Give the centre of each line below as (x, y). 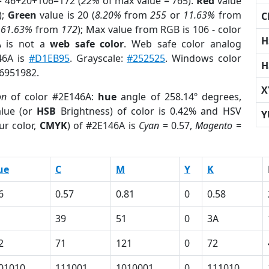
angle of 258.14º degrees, (179, 97)
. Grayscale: (98, 58)
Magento (214, 125)
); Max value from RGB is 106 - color (159, 29)
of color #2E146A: (53, 97)
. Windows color (203, 58)
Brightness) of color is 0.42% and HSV (149, 111)
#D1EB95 (49, 58)
